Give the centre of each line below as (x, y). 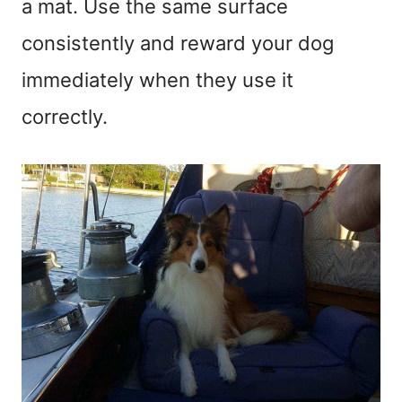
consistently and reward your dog (178, 43)
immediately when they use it (157, 79)
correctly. (65, 116)
